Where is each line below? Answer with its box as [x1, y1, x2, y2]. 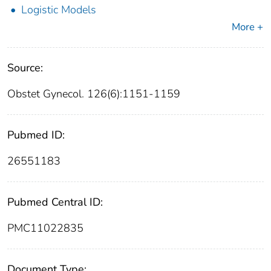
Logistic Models [21, 2, 96, 18]
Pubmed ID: [7, 128, 65, 143]
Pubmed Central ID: [7, 195, 103, 210]
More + [232, 20, 263, 34]
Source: [7, 60, 43, 76]
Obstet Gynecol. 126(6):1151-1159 [7, 87, 180, 102]
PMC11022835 [7, 221, 83, 236]
